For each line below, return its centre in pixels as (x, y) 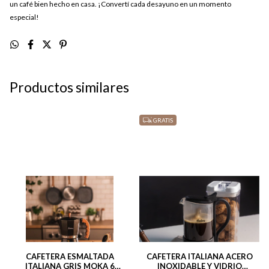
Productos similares (69, 87)
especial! (24, 17)
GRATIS (162, 120)
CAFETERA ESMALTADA (70, 256)
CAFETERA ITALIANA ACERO (199, 256)
